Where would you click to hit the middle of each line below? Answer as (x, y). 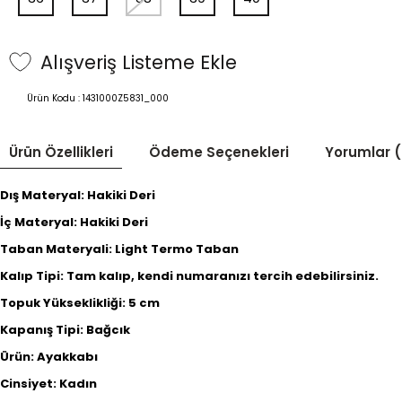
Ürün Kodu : (55, 98)
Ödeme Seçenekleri (219, 152)
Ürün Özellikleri (61, 152)
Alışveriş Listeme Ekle (139, 62)
